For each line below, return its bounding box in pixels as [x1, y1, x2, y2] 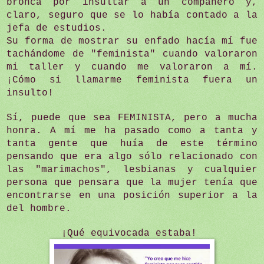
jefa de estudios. [6, 22, 107, 34]
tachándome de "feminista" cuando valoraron [6, 48, 258, 60]
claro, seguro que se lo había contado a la [6, 9, 258, 21]
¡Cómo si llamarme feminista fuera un [6, 74, 258, 85]
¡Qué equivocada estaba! [61, 227, 203, 239]
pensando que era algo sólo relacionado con [6, 151, 258, 162]
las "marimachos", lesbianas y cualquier [6, 164, 258, 175]
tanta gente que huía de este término [6, 138, 258, 149]
